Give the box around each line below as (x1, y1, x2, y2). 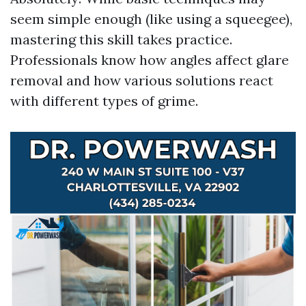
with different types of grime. (10, 92, 198, 109)
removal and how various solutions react (10, 71, 273, 89)
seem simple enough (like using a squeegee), (10, 10, 292, 27)
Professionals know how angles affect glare (10, 51, 289, 68)
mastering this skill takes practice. (10, 30, 232, 48)
